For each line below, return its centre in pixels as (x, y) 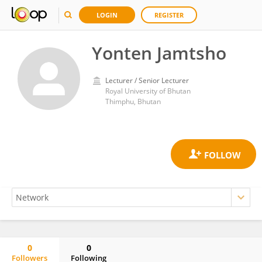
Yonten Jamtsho (159, 53)
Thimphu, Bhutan (133, 101)
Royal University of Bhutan (148, 91)
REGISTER (169, 15)
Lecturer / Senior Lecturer (147, 80)
